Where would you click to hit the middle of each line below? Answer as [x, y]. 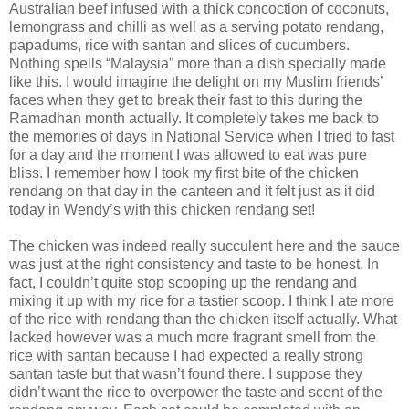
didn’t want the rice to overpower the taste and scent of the [196, 392]
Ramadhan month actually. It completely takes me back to [194, 118]
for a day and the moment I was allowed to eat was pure [188, 154]
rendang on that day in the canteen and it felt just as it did [192, 191]
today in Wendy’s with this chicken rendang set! [162, 209]
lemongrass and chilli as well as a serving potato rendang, [196, 26]
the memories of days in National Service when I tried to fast [202, 136]
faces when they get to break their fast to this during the [186, 100]
